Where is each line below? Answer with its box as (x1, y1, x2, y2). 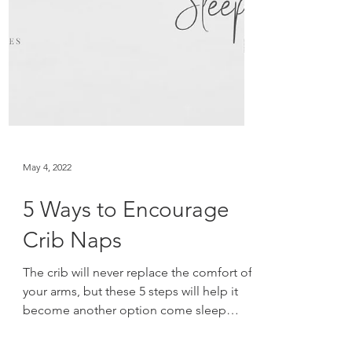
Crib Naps (23, 313, 122, 339)
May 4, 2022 (23, 247, 71, 259)
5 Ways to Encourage (23, 283, 229, 309)
